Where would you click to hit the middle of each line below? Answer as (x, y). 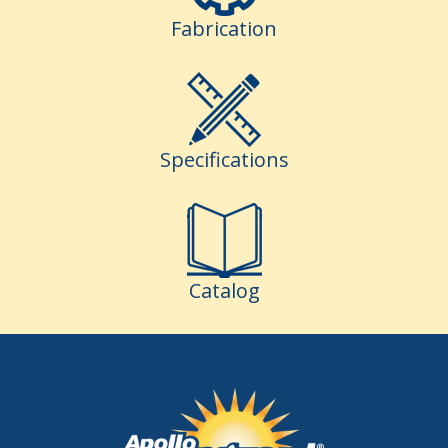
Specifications (224, 160)
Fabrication (224, 29)
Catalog (224, 291)
